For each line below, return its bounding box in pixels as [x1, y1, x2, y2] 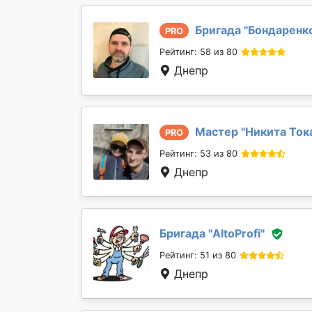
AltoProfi [212, 226, 260, 240]
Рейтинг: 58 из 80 [159, 47, 237, 58]
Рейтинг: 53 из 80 [159, 148, 237, 159]
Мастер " [195, 124, 245, 139]
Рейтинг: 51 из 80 [159, 250, 236, 261]
